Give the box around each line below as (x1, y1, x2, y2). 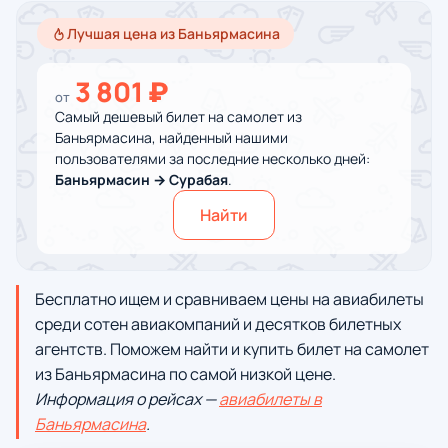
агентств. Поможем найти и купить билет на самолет (35, 338, 429, 360)
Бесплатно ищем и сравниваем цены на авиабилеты (35, 288, 424, 310)
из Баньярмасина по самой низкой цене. (35, 363, 336, 385)
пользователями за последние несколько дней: (55, 149, 370, 168)
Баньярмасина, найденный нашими (55, 128, 288, 147)
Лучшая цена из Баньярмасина (67, 24, 280, 43)
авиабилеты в (219, 388, 322, 410)
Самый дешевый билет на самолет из (55, 107, 302, 126)
